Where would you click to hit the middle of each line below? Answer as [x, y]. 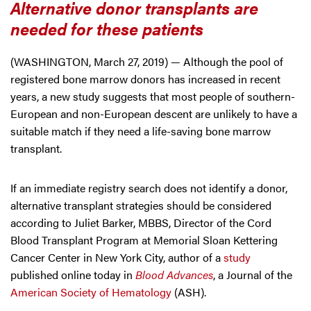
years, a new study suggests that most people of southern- [153, 96]
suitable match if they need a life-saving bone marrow [141, 131]
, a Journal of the [253, 275]
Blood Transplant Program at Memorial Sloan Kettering [144, 240]
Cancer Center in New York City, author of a [117, 257]
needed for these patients [107, 28]
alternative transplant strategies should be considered [141, 205]
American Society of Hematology [91, 292]
